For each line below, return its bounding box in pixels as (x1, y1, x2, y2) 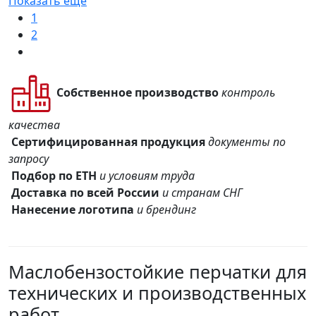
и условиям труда (99, 168, 195, 184)
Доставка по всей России (11, 185, 159, 201)
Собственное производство (56, 85, 219, 101)
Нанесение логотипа (11, 202, 134, 218)
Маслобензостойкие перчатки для (8, 260, 307, 284)
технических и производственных (8, 281, 306, 305)
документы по (208, 134, 286, 150)
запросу (8, 151, 49, 167)
